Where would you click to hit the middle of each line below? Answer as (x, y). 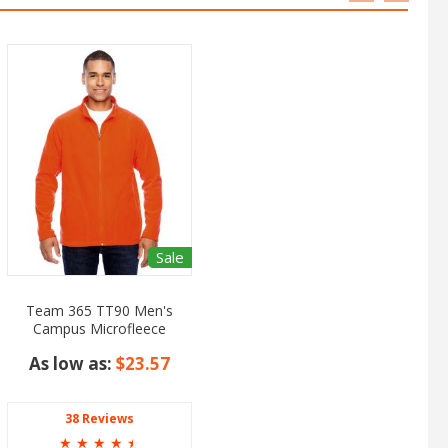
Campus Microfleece (99, 328)
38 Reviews (99, 418)
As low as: (72, 363)
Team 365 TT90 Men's (99, 310)
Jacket (99, 346)
